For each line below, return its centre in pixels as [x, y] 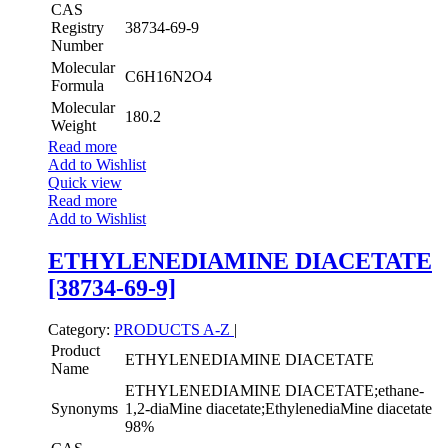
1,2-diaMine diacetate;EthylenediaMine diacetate [278, 409]
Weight [73, 125]
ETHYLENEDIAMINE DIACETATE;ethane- [274, 391]
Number [77, 45]
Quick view [85, 182]
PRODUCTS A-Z [174, 330]
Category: [79, 330]
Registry [77, 27]
